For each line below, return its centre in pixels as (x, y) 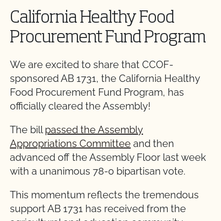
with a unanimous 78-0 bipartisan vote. (98, 171)
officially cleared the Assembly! (80, 106)
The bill (27, 130)
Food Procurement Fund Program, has (97, 92)
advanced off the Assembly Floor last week (108, 157)
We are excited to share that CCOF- (92, 65)
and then (152, 144)
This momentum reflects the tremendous (104, 195)
